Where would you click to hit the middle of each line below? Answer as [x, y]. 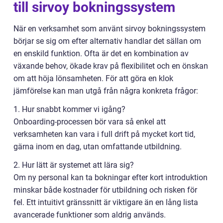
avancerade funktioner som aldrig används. [90, 215]
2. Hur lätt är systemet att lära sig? [74, 165]
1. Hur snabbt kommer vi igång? [69, 109]
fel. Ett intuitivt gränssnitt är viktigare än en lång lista [106, 202]
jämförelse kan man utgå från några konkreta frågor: [106, 91]
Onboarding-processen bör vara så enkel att [90, 121]
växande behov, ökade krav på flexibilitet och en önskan [111, 66]
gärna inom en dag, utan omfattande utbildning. [98, 146]
